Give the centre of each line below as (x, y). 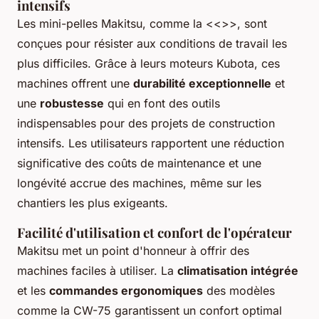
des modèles (239, 291)
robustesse (72, 104)
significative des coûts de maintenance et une (139, 163)
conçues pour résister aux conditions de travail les (152, 44)
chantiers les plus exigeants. (93, 203)
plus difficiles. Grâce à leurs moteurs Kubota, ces (148, 64)
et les (33, 291)
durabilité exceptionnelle (202, 84)
